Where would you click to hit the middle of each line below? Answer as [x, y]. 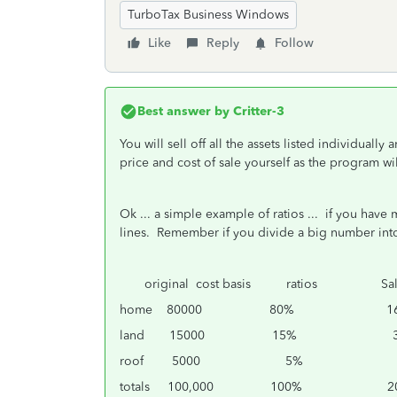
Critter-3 [257, 111]
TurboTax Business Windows [208, 15]
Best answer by [183, 111]
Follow [294, 43]
